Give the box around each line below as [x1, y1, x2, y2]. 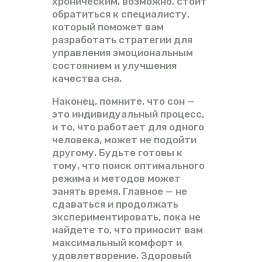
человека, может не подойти [52, 133, 196, 146]
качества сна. [52, 72, 122, 84]
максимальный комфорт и [52, 236, 182, 249]
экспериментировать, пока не [52, 211, 201, 223]
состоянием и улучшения [52, 59, 177, 71]
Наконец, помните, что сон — [52, 95, 195, 107]
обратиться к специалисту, [52, 8, 189, 20]
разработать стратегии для [52, 33, 192, 46]
